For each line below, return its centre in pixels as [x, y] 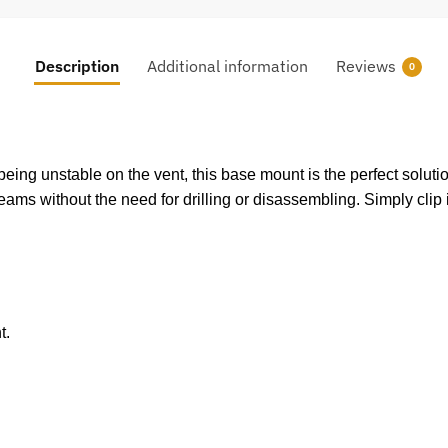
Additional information [227, 65]
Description [76, 65]
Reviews [365, 65]
